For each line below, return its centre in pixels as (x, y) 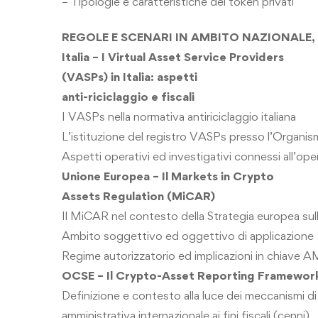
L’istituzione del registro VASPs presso (165, 136)
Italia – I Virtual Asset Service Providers (173, 57)
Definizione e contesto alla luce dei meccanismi (185, 295)
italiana (279, 116)
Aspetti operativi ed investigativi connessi (172, 156)
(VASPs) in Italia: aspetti (130, 77)
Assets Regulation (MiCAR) (138, 196)
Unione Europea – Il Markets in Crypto (168, 176)
